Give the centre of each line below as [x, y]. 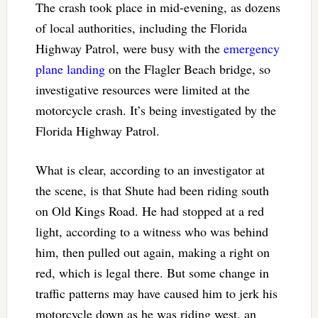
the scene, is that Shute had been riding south [152, 191]
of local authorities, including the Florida [141, 28]
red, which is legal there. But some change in [152, 273]
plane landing [70, 69]
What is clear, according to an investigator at [150, 170]
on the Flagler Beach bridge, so [187, 69]
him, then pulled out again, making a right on [152, 252]
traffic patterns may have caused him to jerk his [156, 294]
